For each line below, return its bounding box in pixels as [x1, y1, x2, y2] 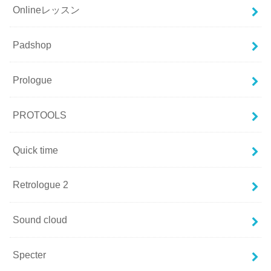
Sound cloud [13, 214, 68, 226]
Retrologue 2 [13, 179, 69, 191]
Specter [13, 249, 47, 261]
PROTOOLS [13, 109, 67, 120]
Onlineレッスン [13, 4, 80, 15]
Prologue [13, 74, 53, 85]
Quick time [13, 144, 59, 155]
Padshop [13, 39, 52, 50]
